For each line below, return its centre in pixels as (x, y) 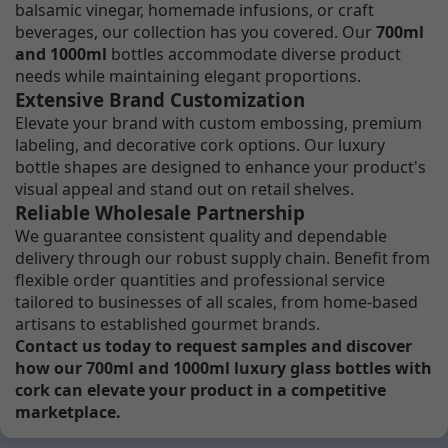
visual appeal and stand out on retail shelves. (184, 188)
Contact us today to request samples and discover (213, 345)
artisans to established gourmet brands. (167, 323)
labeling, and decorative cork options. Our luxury (200, 144)
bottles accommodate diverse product (254, 53)
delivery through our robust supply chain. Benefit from (222, 257)
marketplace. (68, 411)
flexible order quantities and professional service (200, 279)
